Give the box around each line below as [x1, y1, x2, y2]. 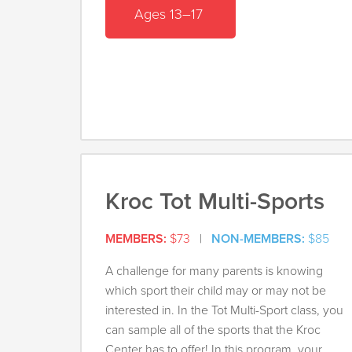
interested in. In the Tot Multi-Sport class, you [105, 302, 343, 319]
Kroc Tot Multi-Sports [105, 187, 324, 217]
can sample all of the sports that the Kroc [105, 322, 321, 339]
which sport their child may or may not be [105, 283, 326, 299]
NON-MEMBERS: [211, 231, 305, 247]
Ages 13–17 [134, 5, 207, 23]
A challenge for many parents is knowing [105, 263, 323, 280]
